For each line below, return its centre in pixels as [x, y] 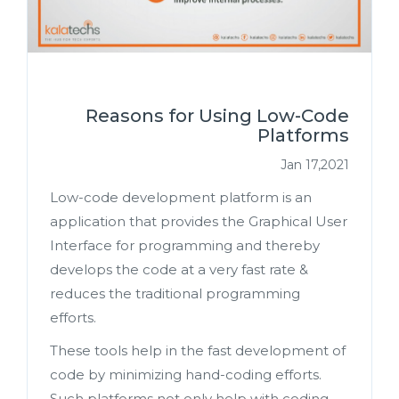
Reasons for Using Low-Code [217, 116]
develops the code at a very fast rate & [179, 269]
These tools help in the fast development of [198, 350]
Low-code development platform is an [181, 197]
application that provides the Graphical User [199, 221]
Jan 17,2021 [315, 165]
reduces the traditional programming [175, 293]
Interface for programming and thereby [185, 245]
